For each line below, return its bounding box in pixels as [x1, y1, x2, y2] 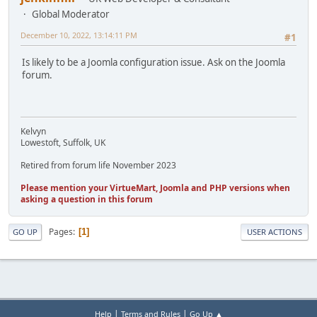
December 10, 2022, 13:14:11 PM [21, 30, 137, 41]
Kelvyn [21, 125, 46, 138]
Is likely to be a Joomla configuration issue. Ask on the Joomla [22, 55, 285, 69]
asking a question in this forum [21, 193, 153, 206]
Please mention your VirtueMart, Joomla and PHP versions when [21, 182, 290, 195]
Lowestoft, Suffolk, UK [21, 137, 105, 149]
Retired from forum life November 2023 [21, 159, 176, 172]
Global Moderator [32, 8, 110, 21]
